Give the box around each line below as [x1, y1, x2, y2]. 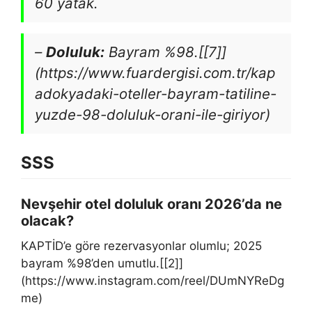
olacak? [21, 212, 74, 229]
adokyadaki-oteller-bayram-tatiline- [35, 85, 276, 102]
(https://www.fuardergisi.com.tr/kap [35, 64, 275, 81]
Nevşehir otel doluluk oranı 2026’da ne [21, 196, 282, 212]
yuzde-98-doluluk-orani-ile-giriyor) [35, 106, 270, 123]
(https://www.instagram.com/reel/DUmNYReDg [21, 274, 284, 288]
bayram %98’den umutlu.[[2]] [21, 256, 183, 270]
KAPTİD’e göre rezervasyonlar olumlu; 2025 [21, 239, 262, 253]
